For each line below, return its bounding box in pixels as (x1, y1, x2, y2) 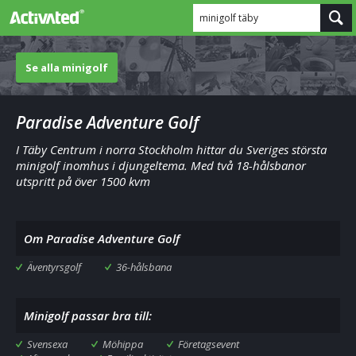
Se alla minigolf (25, 60, 108, 75)
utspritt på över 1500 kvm (16, 173, 150, 189)
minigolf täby (199, 11, 258, 25)
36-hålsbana (116, 260, 172, 274)
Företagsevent (178, 337, 239, 351)
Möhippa (103, 337, 143, 351)
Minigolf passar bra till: (24, 308, 152, 323)
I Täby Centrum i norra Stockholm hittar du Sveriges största (16, 141, 327, 157)
